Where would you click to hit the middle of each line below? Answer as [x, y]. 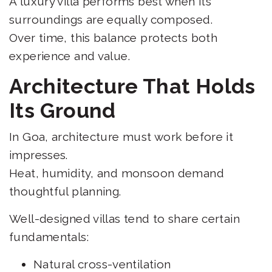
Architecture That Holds [132, 87]
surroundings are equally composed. [113, 20]
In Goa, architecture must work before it [121, 137]
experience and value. [71, 56]
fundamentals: [51, 237]
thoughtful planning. [67, 192]
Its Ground [65, 111]
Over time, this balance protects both [114, 38]
